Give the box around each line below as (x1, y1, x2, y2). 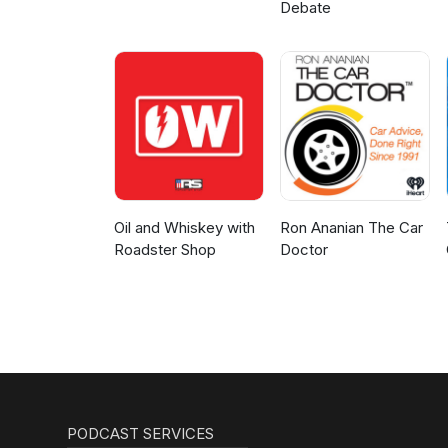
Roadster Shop (114, 240, 216, 260)
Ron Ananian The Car (280, 218, 424, 238)
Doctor (280, 240, 329, 260)
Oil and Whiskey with (114, 218, 255, 238)
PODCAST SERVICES (67, 424, 215, 444)
